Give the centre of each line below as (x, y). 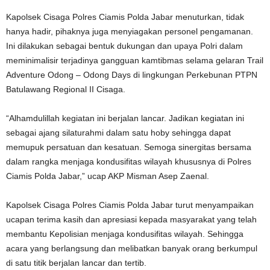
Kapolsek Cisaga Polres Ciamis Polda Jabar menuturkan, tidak (125, 17)
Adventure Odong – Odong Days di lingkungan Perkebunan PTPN (132, 75)
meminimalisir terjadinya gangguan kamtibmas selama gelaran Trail (135, 60)
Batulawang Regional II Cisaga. (66, 89)
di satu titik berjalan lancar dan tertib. (76, 263)
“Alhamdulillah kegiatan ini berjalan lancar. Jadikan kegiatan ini (125, 118)
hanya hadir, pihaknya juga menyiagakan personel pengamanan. (130, 31)
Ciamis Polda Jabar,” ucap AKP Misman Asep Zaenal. (108, 176)
